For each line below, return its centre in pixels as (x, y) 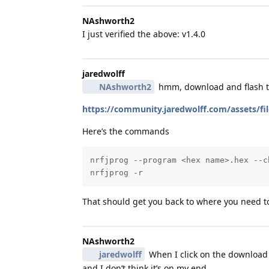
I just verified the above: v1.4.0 (144, 34)
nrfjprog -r (116, 173)
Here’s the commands (126, 131)
